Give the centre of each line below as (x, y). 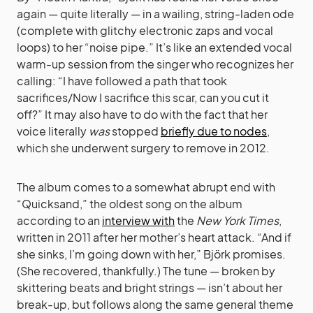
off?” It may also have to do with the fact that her (142, 114)
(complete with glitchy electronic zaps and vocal (145, 30)
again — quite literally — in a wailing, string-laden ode (155, 13)
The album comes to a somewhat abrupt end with (146, 187)
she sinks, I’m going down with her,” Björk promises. (151, 254)
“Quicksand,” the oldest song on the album (130, 203)
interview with (138, 220)
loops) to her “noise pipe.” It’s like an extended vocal (154, 47)
